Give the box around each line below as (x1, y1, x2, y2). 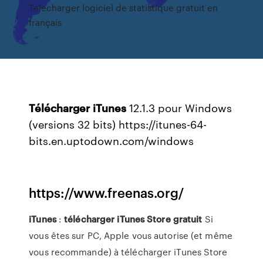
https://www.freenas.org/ (29, 183, 184, 201)
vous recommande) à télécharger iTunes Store (29, 245, 228, 258)
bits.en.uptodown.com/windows (29, 133, 194, 148)
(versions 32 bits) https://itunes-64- (29, 116, 207, 131)
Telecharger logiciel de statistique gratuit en (29, 1, 218, 14)
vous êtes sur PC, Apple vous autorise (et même (29, 229, 232, 242)
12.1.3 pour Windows (126, 100, 232, 115)
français (29, 16, 62, 28)
